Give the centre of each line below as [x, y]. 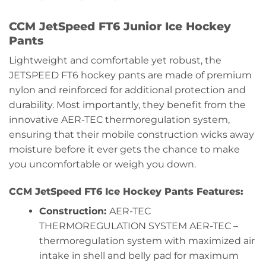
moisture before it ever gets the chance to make [124, 150]
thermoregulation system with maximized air [147, 241]
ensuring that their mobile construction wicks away [132, 135]
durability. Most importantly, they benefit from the [127, 105]
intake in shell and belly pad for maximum [139, 256]
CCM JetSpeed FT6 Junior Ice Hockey [120, 26]
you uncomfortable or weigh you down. [102, 164]
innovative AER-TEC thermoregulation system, [119, 120]
